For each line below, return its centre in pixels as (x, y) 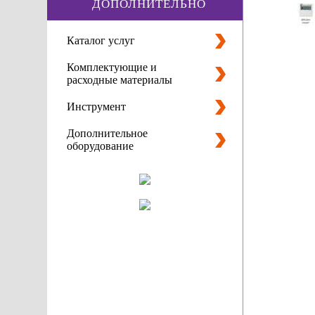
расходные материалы (120, 79)
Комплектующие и (112, 67)
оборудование (101, 146)
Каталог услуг (101, 40)
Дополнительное (108, 133)
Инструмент (97, 106)
